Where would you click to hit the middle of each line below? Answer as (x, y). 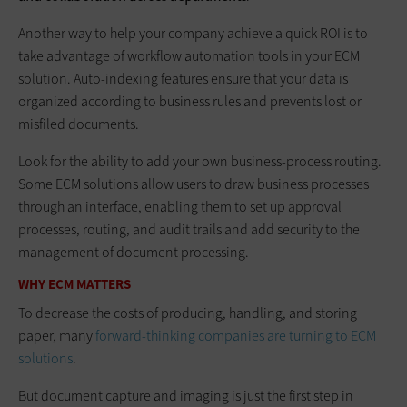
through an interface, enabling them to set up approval (180, 206)
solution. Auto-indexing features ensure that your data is (183, 78)
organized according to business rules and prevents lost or (190, 101)
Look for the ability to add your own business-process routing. (200, 161)
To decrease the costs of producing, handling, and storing (188, 313)
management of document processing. (134, 252)
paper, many (57, 336)
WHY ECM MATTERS (74, 284)
